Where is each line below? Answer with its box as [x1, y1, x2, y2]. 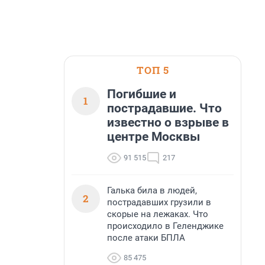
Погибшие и [107, 87, 176, 101]
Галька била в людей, [107, 185, 197, 196]
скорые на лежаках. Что [107, 209, 208, 219]
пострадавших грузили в [107, 197, 211, 208]
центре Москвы [107, 130, 200, 144]
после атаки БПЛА [107, 232, 185, 243]
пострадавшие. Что [107, 101, 222, 115]
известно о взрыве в [107, 115, 229, 130]
